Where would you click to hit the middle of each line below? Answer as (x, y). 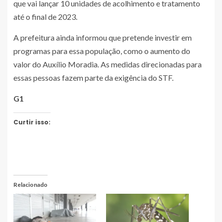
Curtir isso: (32, 122)
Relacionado (30, 185)
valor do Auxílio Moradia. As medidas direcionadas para (108, 64)
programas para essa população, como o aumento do (102, 51)
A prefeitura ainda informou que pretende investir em (103, 38)
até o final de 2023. (45, 17)
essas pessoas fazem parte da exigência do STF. (93, 78)
